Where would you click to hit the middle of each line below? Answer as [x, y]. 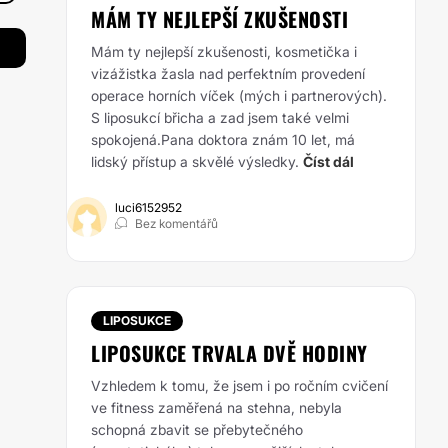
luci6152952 [148, 207]
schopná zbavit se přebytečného [197, 429]
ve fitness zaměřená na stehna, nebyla [216, 407]
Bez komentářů [176, 223]
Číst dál [328, 161]
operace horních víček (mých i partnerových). [239, 95]
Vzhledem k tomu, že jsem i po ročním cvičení [239, 385]
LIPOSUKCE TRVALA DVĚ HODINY [229, 353]
